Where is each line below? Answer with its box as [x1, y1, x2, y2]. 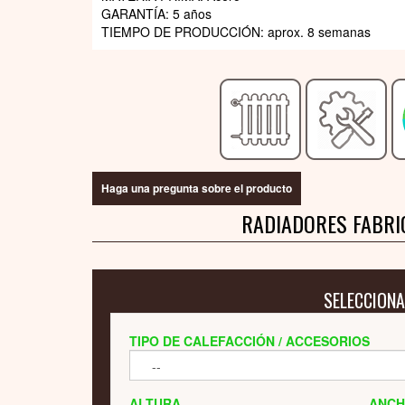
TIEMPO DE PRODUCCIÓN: [101, 23, 268, 42]
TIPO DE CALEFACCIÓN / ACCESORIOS [129, 332, 370, 351]
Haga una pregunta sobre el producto [101, 180, 292, 197]
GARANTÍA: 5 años [101, 5, 212, 24]
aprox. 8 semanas [268, 23, 371, 42]
